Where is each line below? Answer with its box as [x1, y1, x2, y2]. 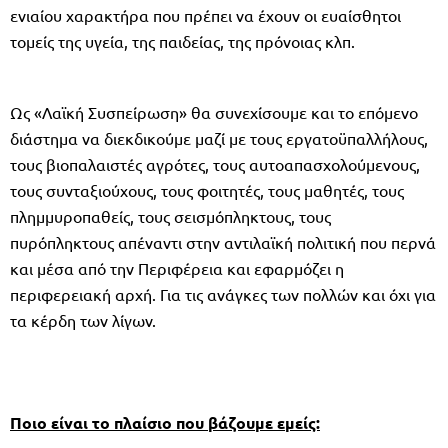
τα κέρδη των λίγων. [10, 309, 156, 330]
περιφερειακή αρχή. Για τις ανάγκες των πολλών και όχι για [10, 283, 436, 304]
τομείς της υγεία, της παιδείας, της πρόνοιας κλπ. [10, 30, 355, 51]
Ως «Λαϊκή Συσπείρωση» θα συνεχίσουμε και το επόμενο [10, 101, 418, 122]
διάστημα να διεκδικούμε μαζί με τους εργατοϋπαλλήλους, [10, 127, 428, 148]
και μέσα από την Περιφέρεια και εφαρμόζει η [10, 257, 344, 278]
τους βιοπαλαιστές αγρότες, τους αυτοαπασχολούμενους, [10, 153, 420, 174]
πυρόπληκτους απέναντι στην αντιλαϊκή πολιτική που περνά [10, 231, 436, 252]
